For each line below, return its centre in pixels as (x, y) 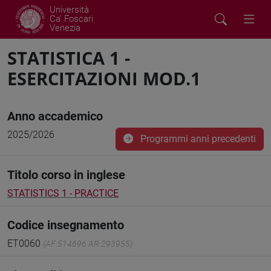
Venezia (65, 28)
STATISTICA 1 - (69, 58)
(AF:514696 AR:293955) (88, 244)
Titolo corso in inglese (66, 175)
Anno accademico (55, 116)
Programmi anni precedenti (197, 139)
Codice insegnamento (66, 225)
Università (69, 10)
